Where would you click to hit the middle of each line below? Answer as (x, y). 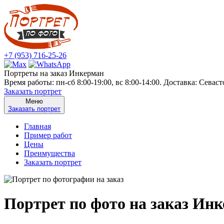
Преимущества (49, 153)
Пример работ (48, 135)
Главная (37, 126)
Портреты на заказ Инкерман (54, 73)
